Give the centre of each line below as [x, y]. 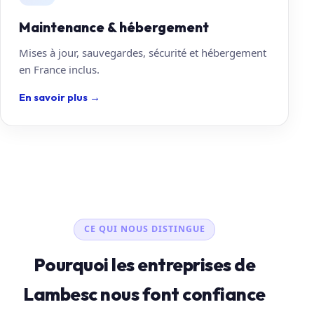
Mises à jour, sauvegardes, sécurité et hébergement [143, 52]
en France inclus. [59, 69]
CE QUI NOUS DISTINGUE [144, 229]
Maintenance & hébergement [114, 27]
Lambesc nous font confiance [144, 294]
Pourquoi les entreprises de [144, 264]
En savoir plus [54, 97]
